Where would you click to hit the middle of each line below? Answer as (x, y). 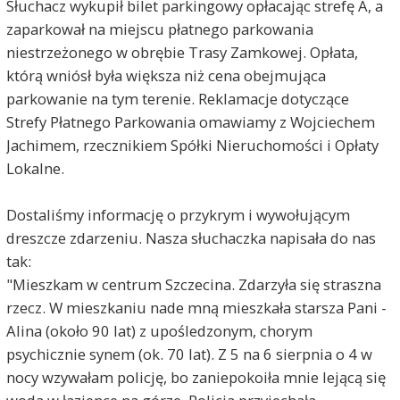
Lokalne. (35, 168)
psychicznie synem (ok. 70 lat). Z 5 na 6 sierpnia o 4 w (189, 354)
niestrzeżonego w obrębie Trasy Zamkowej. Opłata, (182, 52)
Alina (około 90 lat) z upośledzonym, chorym (159, 330)
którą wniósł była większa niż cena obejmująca (166, 75)
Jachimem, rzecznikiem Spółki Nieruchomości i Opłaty (192, 145)
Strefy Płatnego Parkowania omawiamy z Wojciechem (190, 121)
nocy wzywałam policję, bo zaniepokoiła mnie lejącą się (196, 377)
